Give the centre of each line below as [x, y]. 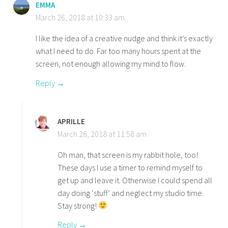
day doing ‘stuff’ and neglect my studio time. [131, 193]
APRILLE [72, 121]
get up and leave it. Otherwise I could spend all [135, 180]
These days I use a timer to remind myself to [130, 167]
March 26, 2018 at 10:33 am [80, 18]
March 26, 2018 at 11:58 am [102, 134]
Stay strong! [78, 205]
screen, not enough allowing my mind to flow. [111, 64]
